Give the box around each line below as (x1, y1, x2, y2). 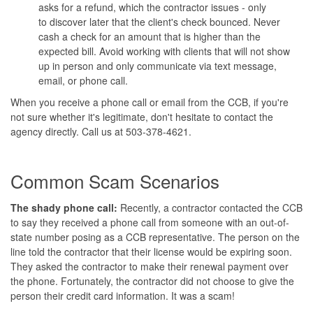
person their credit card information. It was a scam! (10, 288, 235, 303)
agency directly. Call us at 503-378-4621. (10, 124, 194, 138)
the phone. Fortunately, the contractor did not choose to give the (10, 273, 294, 288)
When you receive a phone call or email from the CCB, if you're (10, 94, 289, 109)
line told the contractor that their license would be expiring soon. (10, 244, 292, 259)
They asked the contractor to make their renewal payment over (10, 259, 289, 273)
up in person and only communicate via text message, (38, 58, 277, 73)
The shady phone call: (10, 200, 117, 214)
